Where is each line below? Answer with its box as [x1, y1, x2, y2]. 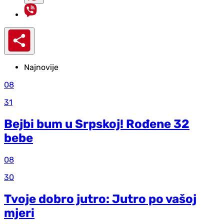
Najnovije [24, 62, 58, 72]
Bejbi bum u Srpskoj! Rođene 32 [4, 117, 189, 131]
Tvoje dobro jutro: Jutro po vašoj [4, 191, 196, 206]
